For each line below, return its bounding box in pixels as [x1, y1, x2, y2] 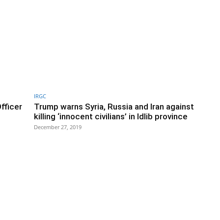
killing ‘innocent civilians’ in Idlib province [34, 111, 188, 121]
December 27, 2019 [34, 123, 82, 131]
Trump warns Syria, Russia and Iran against [34, 101, 194, 111]
